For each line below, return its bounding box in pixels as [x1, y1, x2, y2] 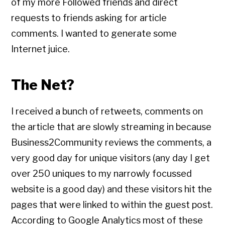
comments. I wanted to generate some [11, 28, 177, 39]
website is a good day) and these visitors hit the [11, 184, 212, 195]
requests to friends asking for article [11, 13, 167, 24]
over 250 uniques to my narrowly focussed [11, 168, 192, 179]
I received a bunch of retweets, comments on [11, 106, 203, 117]
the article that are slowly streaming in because [11, 122, 212, 133]
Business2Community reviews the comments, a [11, 137, 212, 148]
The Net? [11, 76, 75, 94]
